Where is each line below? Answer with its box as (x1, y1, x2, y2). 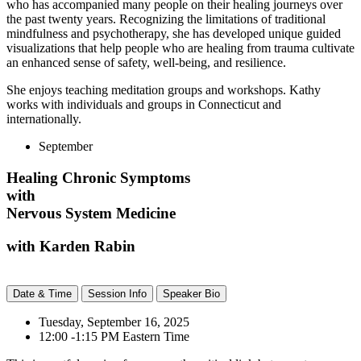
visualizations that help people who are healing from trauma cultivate (6, 41, 355, 56)
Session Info (88, 287, 147, 300)
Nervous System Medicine (6, 205, 176, 222)
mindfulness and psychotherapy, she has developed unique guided (6, 27, 341, 41)
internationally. (6, 112, 81, 127)
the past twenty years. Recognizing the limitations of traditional (6, 12, 326, 27)
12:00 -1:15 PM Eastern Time (39, 329, 189, 343)
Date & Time (13, 287, 72, 300)
